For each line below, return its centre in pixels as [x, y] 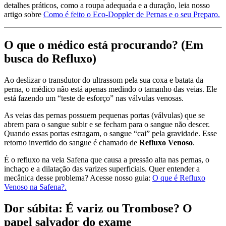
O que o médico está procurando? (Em [104, 45]
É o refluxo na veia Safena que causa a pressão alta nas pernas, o [107, 160]
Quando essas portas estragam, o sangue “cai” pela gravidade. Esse [110, 134]
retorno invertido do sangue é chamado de [72, 143]
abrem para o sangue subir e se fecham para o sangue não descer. [107, 125]
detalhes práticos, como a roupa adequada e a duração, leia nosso [107, 6]
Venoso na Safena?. [35, 187]
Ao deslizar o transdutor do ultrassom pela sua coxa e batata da [104, 80]
